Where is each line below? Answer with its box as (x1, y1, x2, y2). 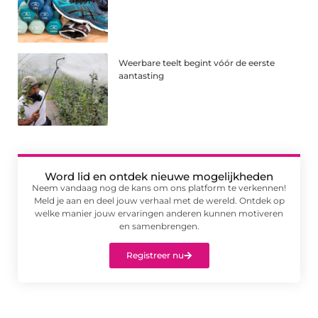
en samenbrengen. (119, 220, 199, 231)
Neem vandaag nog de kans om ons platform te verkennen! (32, 182, 286, 193)
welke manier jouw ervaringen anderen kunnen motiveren (35, 207, 283, 219)
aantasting (119, 70, 165, 81)
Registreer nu (126, 249, 184, 261)
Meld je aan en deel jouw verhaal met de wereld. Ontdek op (33, 194, 285, 206)
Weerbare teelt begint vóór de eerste (119, 57, 275, 68)
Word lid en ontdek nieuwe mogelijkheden (45, 169, 273, 183)
